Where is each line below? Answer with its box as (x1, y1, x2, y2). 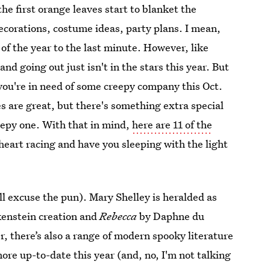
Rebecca (99, 209, 137, 223)
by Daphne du (137, 209, 205, 223)
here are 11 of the (132, 118, 213, 131)
